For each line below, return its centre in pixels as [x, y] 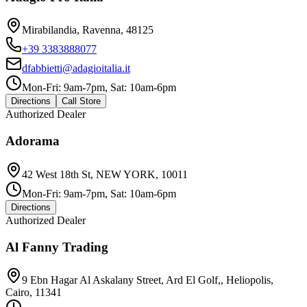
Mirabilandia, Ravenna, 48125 [88, 30]
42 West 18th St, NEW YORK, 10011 [105, 174]
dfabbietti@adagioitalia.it [76, 69]
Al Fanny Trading [57, 247]
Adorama [33, 141]
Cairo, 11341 [34, 293]
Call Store [81, 101]
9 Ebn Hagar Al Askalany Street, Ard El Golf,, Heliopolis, [148, 280]
